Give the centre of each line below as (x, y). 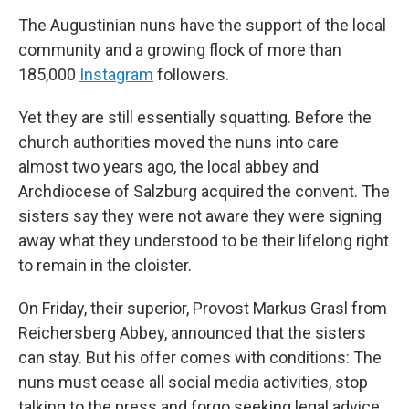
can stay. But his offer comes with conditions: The (200, 357)
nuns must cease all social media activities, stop (193, 382)
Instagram (116, 74)
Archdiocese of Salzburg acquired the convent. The (204, 191)
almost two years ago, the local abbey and (168, 167)
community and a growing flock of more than (180, 50)
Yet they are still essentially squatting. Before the (195, 117)
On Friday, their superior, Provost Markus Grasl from (203, 308)
